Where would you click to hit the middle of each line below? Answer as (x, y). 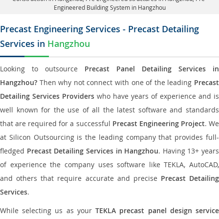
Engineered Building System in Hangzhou (109, 7)
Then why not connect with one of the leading (116, 82)
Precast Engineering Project (158, 123)
